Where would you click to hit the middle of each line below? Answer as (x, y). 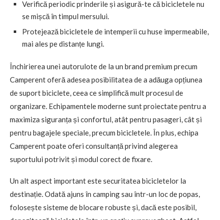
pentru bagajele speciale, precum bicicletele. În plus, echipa (104, 133)
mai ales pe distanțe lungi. (63, 44)
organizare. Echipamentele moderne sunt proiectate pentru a (108, 106)
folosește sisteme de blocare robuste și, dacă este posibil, (103, 207)
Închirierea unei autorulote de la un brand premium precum (104, 66)
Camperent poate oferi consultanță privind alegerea (94, 146)
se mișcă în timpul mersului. (66, 16)
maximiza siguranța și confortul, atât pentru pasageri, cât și (106, 119)
